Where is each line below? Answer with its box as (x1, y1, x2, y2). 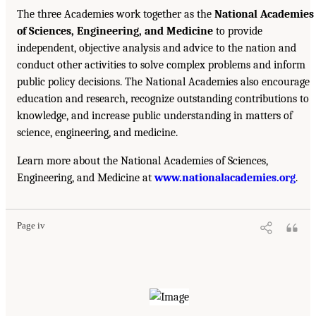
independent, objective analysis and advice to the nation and (17, 41, 296, 54)
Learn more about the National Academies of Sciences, (17, 154, 268, 167)
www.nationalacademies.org (154, 171, 296, 184)
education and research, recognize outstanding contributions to (17, 92, 309, 105)
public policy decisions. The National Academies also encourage (17, 75, 310, 88)
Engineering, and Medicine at (17, 171, 154, 184)
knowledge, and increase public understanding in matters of (17, 109, 293, 122)
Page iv (17, 220, 45, 231)
